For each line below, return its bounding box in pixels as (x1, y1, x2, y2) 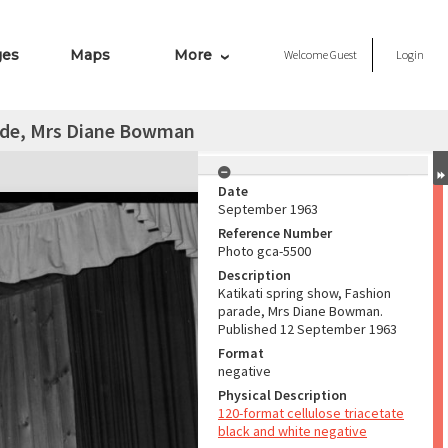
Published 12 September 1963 (218, 320, 397, 338)
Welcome (284, 47, 330, 62)
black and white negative (218, 422, 367, 440)
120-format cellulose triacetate (218, 404, 404, 422)
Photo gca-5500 (218, 242, 311, 260)
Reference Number (218, 224, 332, 242)
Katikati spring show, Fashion (218, 284, 391, 302)
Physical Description (218, 386, 347, 404)
